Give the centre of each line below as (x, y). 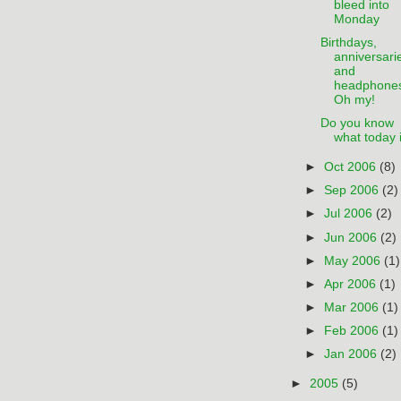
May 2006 (354, 260)
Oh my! (354, 100)
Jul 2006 (350, 214)
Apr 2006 (352, 284)
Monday (356, 19)
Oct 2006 (352, 167)
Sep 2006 (354, 191)
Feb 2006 (354, 331)
